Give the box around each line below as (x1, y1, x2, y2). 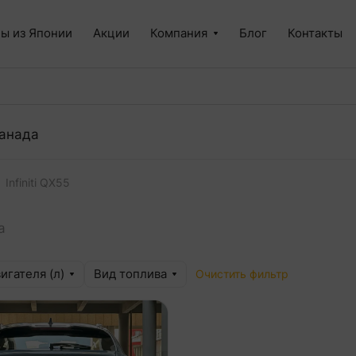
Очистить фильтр (195, 268, 288, 281)
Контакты (288, 25, 342, 41)
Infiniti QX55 (6, 176, 70, 189)
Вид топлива (94, 267, 167, 281)
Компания (150, 25, 207, 41)
